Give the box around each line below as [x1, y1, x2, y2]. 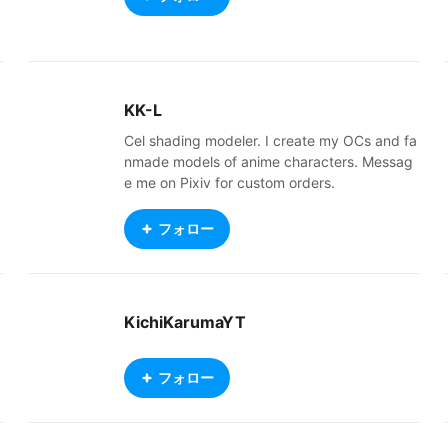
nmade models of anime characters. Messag [124, 153, 413, 170]
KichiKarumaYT [124, 312, 246, 332]
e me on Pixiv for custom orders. [124, 174, 335, 191]
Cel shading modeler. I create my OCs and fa [124, 132, 417, 149]
